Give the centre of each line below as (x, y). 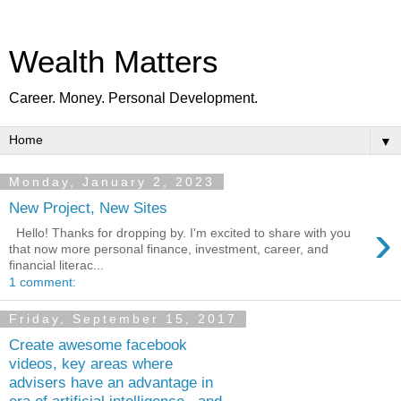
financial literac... (56, 265)
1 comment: (43, 282)
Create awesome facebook (98, 344)
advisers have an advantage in (111, 382)
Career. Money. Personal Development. (133, 98)
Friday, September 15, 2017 (123, 319)
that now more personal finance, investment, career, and (169, 249)
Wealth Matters (114, 62)
